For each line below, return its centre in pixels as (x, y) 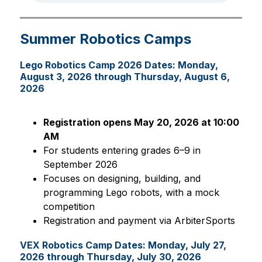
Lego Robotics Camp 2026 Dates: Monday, (119, 65)
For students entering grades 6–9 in (122, 150)
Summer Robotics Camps (105, 39)
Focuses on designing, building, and (122, 178)
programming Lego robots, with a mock (131, 192)
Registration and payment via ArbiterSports (139, 220)
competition (69, 206)
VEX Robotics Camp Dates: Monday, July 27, (123, 245)
